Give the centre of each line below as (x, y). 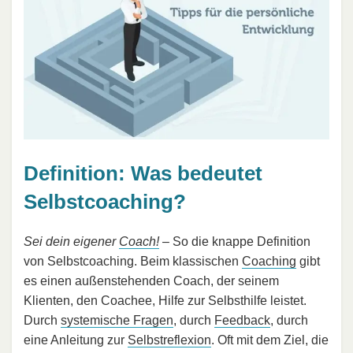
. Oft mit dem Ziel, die (270, 340)
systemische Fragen (117, 320)
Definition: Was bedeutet (143, 174)
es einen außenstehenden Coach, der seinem (151, 281)
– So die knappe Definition (235, 241)
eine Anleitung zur (76, 340)
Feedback (242, 320)
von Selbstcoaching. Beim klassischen (133, 261)
